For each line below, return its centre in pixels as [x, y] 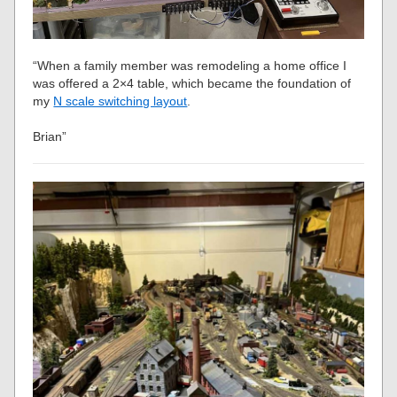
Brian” [50, 137]
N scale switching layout [121, 101]
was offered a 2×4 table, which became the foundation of [192, 84]
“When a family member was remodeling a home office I [190, 66]
